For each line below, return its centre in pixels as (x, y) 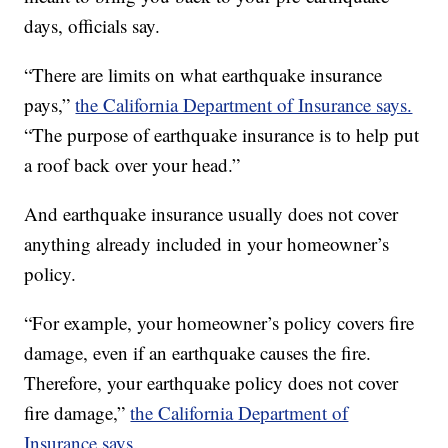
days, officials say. (92, 25)
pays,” (50, 104)
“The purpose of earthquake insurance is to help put (222, 134)
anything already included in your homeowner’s (207, 243)
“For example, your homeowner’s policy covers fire (219, 322)
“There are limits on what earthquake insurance (203, 74)
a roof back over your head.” (132, 164)
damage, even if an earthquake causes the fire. (198, 352)
